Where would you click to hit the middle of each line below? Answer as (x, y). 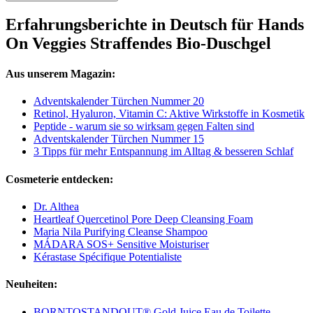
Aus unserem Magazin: (60, 74)
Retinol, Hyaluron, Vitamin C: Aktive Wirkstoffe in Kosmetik (169, 114)
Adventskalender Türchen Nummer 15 (119, 139)
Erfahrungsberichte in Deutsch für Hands (155, 24)
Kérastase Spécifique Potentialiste (108, 257)
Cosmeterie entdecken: (59, 179)
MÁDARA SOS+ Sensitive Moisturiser (121, 244)
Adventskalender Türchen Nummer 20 (119, 101)
